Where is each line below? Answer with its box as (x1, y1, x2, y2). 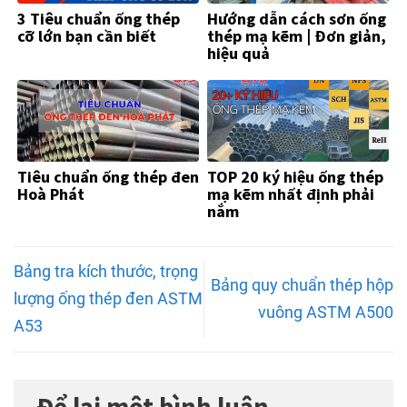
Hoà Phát (17, 183, 84, 204)
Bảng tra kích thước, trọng (14, 262, 198, 282)
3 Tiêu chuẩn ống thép (17, 7, 180, 29)
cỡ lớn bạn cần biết (17, 25, 156, 46)
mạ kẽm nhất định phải (207, 183, 374, 204)
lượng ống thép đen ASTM (14, 289, 203, 309)
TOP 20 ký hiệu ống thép (207, 165, 383, 187)
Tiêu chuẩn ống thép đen (17, 165, 199, 187)
